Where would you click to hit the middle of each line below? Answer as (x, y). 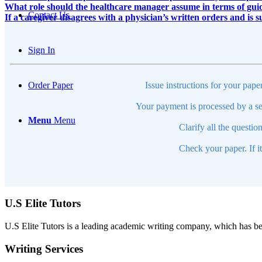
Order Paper (51, 85)
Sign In (42, 50)
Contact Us (49, 15)
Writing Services (44, 249)
